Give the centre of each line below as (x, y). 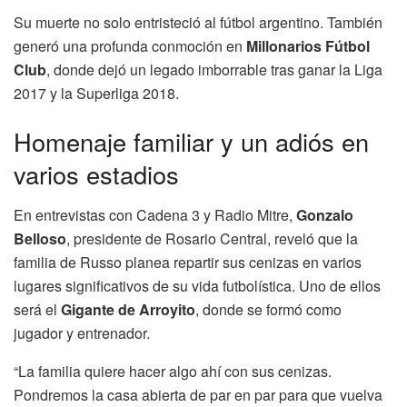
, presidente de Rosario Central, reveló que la (212, 238)
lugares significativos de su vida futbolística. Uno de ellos (197, 285)
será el (37, 309)
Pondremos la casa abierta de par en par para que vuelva (198, 394)
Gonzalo (325, 214)
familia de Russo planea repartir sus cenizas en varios (188, 262)
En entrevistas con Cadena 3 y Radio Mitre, (155, 214)
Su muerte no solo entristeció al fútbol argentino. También (198, 22)
